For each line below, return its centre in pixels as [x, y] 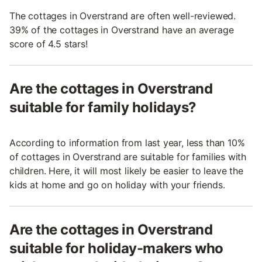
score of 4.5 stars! [49, 44]
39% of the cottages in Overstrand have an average [122, 30]
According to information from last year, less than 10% [127, 143]
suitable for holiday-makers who [116, 249]
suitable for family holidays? [103, 108]
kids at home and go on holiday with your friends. [117, 185]
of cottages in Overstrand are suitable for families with [128, 157]
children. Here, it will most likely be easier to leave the [126, 171]
